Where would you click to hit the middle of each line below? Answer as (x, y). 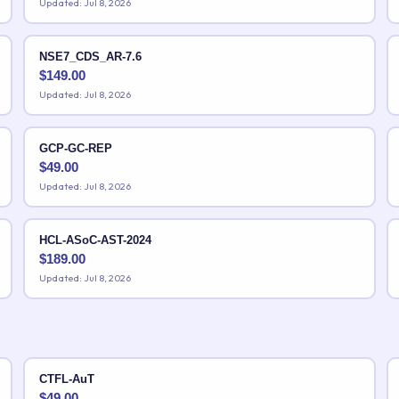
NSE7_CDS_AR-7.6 (90, 56)
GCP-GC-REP (75, 148)
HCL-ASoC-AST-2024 (95, 240)
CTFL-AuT (66, 379)
